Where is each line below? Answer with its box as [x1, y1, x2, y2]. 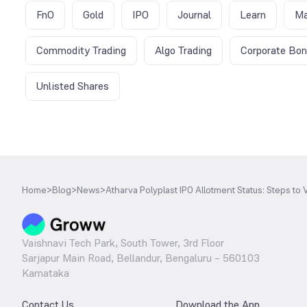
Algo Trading [155, 42, 212, 58]
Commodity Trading [36, 42, 126, 58]
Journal [177, 7, 211, 22]
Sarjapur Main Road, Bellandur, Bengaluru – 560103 [22, 250, 260, 265]
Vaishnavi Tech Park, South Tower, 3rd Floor [22, 235, 224, 250]
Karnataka [22, 265, 69, 280]
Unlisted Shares [36, 78, 109, 93]
